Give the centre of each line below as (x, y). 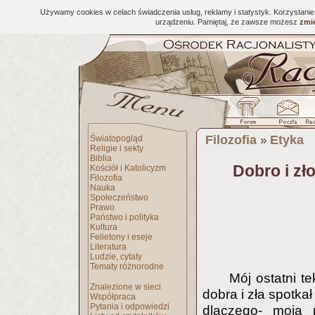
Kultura (104, 227)
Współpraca (113, 297)
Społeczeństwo (119, 198)
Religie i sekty (117, 148)
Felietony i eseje (121, 237)
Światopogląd (116, 139)
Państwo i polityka (124, 217)
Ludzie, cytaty (116, 257)
